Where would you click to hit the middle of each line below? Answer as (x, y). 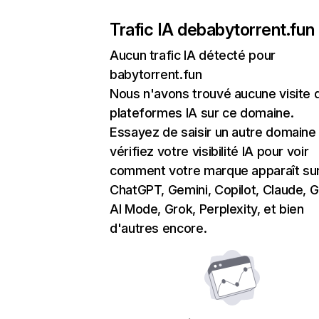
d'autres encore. (158, 228)
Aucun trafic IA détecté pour (193, 55)
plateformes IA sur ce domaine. (202, 113)
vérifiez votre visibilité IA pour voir (209, 151)
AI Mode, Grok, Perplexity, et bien (207, 209)
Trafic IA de (153, 30)
